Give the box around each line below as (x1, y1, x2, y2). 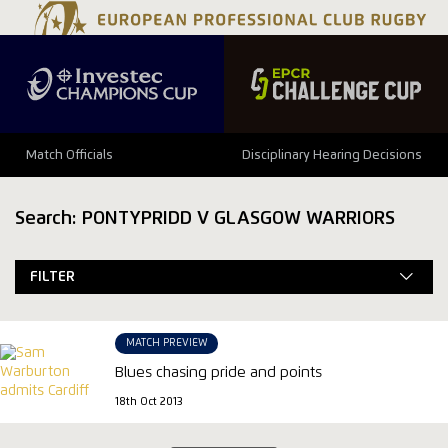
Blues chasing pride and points (115, 364, 323, 380)
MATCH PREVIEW (125, 338, 208, 349)
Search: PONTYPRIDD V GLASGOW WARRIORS (15, 208, 396, 228)
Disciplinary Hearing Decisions (242, 148, 423, 162)
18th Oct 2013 (115, 397, 184, 408)
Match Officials (25, 148, 113, 162)
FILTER (30, 269, 76, 284)
